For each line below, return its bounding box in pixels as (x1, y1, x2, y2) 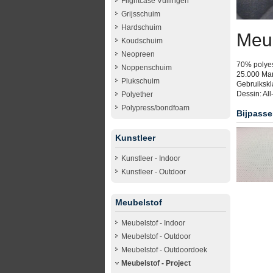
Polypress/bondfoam (121, 103, 190, 112)
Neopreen (121, 49, 155, 58)
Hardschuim (121, 23, 161, 32)
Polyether (121, 90, 153, 99)
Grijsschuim (121, 9, 160, 18)
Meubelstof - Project (121, 258, 191, 268)
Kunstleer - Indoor (121, 154, 180, 163)
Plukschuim (121, 76, 160, 85)
